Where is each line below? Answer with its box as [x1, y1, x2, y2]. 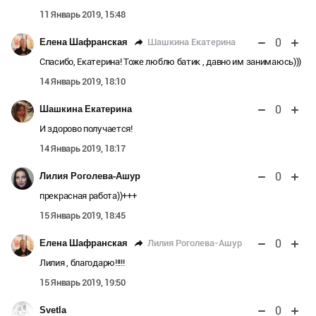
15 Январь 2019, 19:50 [39, 277, 126, 288]
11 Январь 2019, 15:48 [39, 9, 126, 20]
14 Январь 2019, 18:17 [39, 143, 126, 154]
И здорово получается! [39, 123, 133, 135]
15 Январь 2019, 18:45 [39, 210, 126, 221]
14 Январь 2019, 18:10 [39, 76, 126, 87]
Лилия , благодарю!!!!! [39, 257, 125, 269]
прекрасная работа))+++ [39, 190, 137, 202]
